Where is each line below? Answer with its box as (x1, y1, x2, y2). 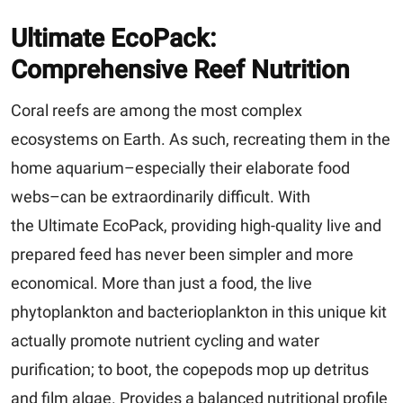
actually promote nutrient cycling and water (11, 330, 319, 350)
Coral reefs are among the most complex (11, 100, 302, 120)
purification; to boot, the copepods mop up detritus (11, 359, 369, 379)
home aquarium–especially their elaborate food (11, 157, 350, 177)
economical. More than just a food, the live (11, 273, 312, 292)
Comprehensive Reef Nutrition (11, 54, 350, 85)
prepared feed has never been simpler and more (11, 244, 354, 264)
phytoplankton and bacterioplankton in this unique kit (11, 301, 387, 321)
